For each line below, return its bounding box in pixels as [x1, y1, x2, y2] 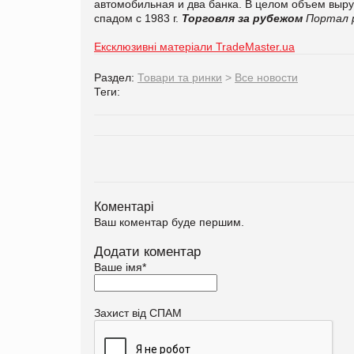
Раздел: [94, 70, 137, 84]
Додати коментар [94, 243, 201, 259]
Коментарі [94, 198, 154, 213]
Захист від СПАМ [94, 306, 182, 319]
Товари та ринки [137, 70, 222, 84]
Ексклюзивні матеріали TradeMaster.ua [94, 40, 295, 53]
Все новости [235, 70, 298, 84]
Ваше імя [94, 260, 142, 273]
